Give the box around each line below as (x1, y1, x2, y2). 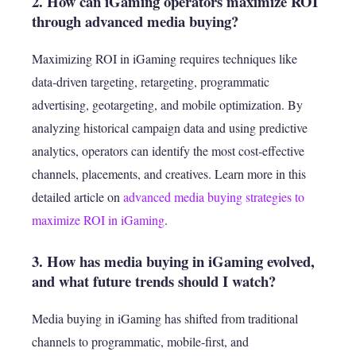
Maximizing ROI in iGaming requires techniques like (32, 50, 297, 68)
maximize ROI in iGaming (32, 211, 164, 229)
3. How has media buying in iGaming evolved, (32, 250, 315, 273)
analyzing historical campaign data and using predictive (32, 119, 308, 137)
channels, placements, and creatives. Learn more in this (32, 165, 306, 183)
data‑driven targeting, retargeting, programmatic (32, 73, 269, 91)
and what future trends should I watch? (32, 270, 276, 292)
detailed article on (32, 188, 123, 206)
